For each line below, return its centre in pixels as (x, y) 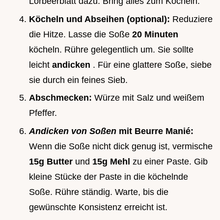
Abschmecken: (62, 98)
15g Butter (52, 162)
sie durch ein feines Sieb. (78, 80)
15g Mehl (112, 162)
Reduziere (192, 19)
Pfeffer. (43, 113)
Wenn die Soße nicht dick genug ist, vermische (121, 147)
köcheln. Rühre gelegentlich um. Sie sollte (111, 49)
